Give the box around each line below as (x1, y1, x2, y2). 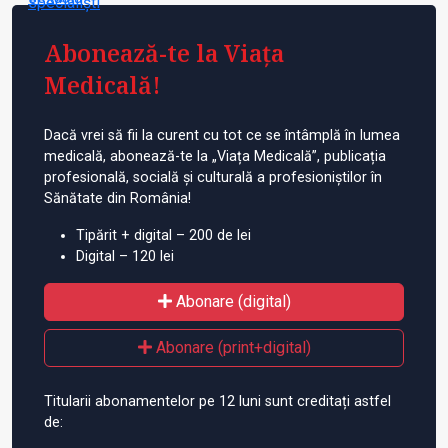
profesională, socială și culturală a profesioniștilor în (44, 168, 382, 186)
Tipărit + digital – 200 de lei (76, 226, 251, 244)
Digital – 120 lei (76, 247, 174, 265)
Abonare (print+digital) (151, 337, 311, 357)
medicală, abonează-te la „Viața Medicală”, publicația (44, 147, 386, 165)
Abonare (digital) (171, 291, 291, 311)
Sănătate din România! (44, 189, 191, 207)
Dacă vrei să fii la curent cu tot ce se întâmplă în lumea (44, 126, 400, 144)
